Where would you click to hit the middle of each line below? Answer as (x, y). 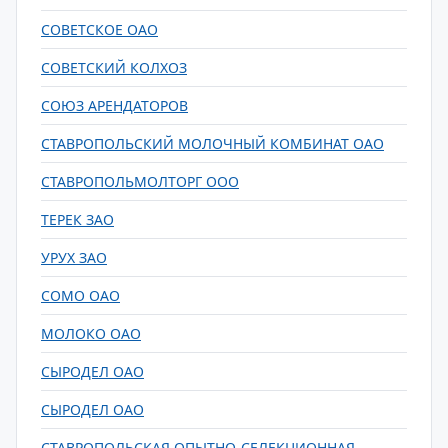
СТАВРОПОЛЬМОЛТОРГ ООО (140, 181)
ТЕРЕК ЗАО (77, 219)
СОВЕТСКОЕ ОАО (99, 29)
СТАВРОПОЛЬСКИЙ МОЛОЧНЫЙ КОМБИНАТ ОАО (212, 143)
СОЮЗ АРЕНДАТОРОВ (114, 105)
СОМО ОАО (80, 295)
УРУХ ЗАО (74, 257)
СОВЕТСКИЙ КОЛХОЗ (114, 67)
